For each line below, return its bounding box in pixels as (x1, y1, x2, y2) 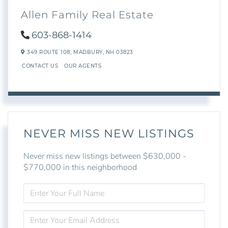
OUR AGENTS (64, 62, 101, 69)
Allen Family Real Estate (21, 8, 154, 21)
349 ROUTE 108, (25, 49, 71, 56)
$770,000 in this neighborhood (23, 162, 137, 174)
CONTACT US (22, 62, 58, 69)
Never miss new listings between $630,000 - (23, 151, 186, 162)
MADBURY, (73, 49, 106, 56)
